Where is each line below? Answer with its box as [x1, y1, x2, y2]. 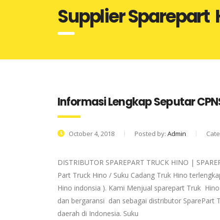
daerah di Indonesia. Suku [57, 209, 138, 218]
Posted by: [135, 129, 167, 138]
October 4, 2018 [67, 129, 114, 138]
